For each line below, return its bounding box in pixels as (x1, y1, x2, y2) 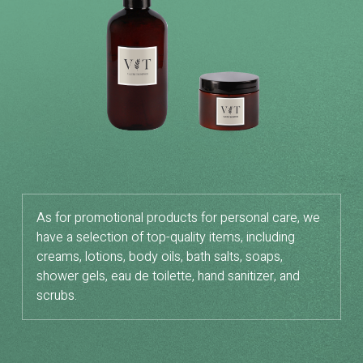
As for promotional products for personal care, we (36, 207, 320, 228)
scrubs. (36, 285, 77, 305)
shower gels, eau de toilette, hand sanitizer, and (36, 266, 300, 286)
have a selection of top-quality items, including (36, 227, 295, 247)
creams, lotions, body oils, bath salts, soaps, (36, 246, 283, 267)
